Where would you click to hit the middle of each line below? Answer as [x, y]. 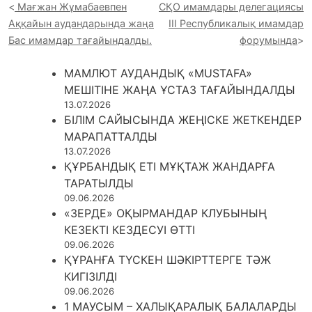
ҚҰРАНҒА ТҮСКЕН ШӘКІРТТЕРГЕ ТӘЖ [167, 259]
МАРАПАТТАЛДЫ [111, 136]
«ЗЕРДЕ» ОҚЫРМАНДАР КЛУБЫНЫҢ [165, 213]
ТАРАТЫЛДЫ [99, 183]
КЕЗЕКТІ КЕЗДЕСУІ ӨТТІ [130, 229]
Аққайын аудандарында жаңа [81, 23]
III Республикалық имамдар [236, 23]
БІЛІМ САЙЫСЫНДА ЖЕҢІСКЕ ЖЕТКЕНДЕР [183, 119]
